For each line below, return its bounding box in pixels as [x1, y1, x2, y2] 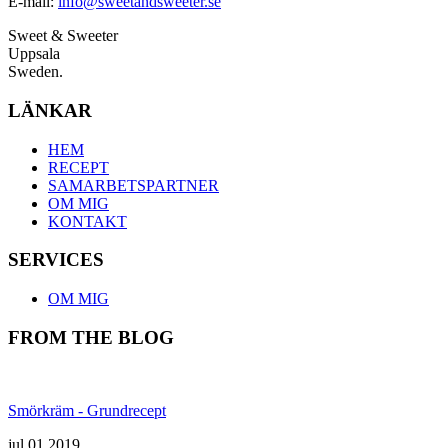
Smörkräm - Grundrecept [8, 401, 166, 419]
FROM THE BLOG [8, 326, 174, 348]
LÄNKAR [8, 99, 92, 121]
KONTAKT [48, 212, 127, 230]
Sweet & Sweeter [8, 27, 118, 45]
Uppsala [8, 45, 60, 63]
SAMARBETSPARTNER [48, 176, 219, 194]
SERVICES [8, 249, 104, 271]
